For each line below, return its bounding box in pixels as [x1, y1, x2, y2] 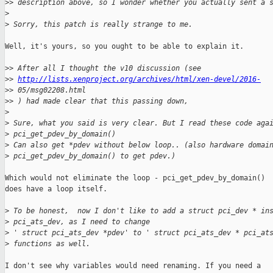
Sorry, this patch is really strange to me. [9, 20, 193, 29]
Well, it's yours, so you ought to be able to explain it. [5, 42, 244, 51]
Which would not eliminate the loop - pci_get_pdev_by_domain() [5, 174, 265, 183]
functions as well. [9, 239, 90, 249]
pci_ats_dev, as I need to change [9, 218, 150, 227]
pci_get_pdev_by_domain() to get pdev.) [9, 152, 175, 161]
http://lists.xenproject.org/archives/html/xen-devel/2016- [18, 75, 261, 84]
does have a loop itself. [5, 185, 107, 194]
